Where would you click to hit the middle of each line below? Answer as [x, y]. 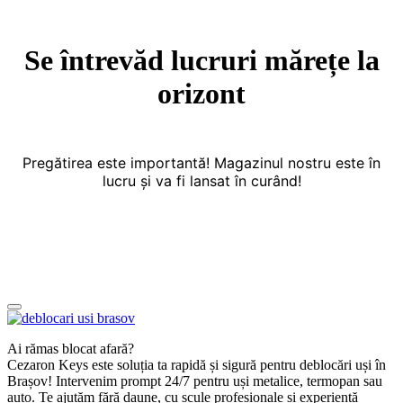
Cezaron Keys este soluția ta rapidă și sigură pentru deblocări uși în [197, 364]
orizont [201, 94]
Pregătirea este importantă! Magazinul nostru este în [201, 162]
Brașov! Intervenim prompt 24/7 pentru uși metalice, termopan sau [195, 381]
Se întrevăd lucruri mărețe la [201, 61]
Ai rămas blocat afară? [71, 348]
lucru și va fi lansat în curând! [201, 180]
